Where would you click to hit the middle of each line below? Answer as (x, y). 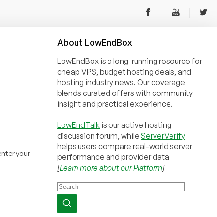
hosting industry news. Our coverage (121, 82)
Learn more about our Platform (111, 168)
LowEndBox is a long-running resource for (130, 61)
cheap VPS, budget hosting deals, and (124, 72)
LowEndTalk (78, 125)
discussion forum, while (99, 136)
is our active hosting (136, 125)
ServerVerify (163, 136)
